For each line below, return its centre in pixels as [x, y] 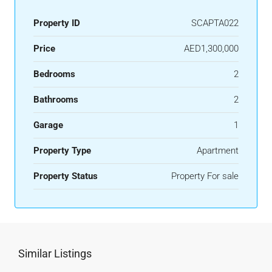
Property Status [66, 176]
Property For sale [205, 176]
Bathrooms [56, 100]
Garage [48, 125]
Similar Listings [55, 253]
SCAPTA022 [215, 23]
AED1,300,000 [211, 49]
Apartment [218, 151]
